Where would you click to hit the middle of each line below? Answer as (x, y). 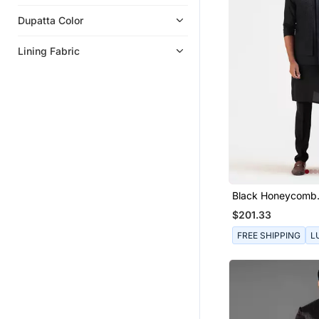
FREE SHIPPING (268, 235)
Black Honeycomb (274, 196)
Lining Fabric (49, 51)
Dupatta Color (51, 20)
